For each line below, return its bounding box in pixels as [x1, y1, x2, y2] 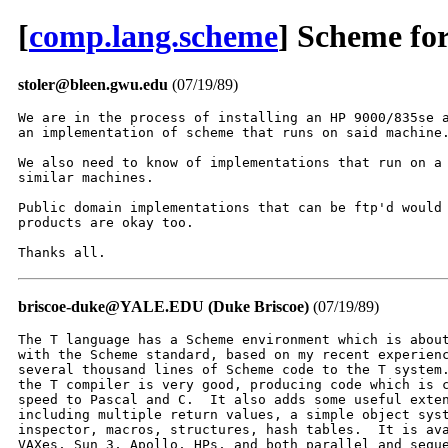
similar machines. [18, 170, 154, 186]
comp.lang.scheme [29, 18, 278, 54]
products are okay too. [18, 215, 194, 231]
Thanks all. [18, 245, 106, 261]
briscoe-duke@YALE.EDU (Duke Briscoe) [18, 298, 309, 316]
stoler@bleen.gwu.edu [18, 76, 168, 94]
